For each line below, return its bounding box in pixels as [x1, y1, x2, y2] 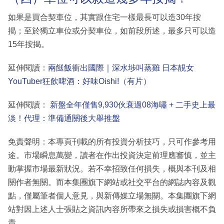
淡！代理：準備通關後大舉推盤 [8, 113, 120, 122]
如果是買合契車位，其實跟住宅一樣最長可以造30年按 [8, 12, 201, 21]
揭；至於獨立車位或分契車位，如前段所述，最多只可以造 [8, 26, 216, 35]
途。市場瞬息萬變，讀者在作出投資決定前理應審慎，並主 [8, 150, 216, 159]
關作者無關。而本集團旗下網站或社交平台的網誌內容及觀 [8, 177, 216, 186]
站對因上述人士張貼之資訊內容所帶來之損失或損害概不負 [8, 204, 216, 213]
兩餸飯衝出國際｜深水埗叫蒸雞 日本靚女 [48, 63, 194, 72]
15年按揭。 [8, 39, 49, 48]
